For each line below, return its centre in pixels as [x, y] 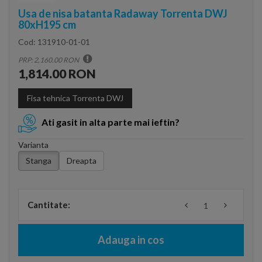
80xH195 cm [47, 25]
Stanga [39, 161]
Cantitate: [49, 205]
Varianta [33, 145]
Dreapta [82, 161]
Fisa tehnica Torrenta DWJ [75, 98]
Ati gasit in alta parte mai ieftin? [111, 122]
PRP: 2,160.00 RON [49, 60]
